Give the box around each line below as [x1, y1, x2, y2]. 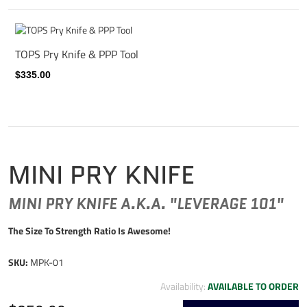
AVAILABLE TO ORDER [208, 279, 299, 294]
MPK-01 [30, 255, 64, 270]
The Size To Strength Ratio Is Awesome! [8, 223, 171, 238]
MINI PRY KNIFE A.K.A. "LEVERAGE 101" [8, 194, 284, 215]
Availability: [160, 279, 208, 294]
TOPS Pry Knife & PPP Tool [15, 45, 138, 62]
